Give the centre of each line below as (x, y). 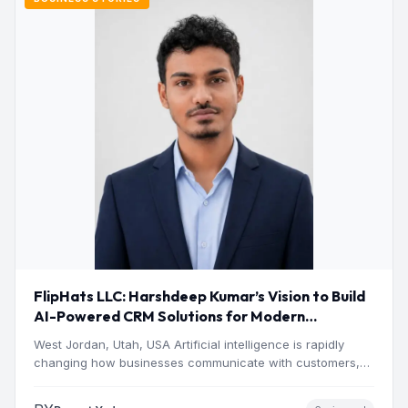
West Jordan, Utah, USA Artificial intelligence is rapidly (189, 344)
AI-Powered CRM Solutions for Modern (169, 316)
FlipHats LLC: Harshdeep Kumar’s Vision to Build (199, 296)
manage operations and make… (124, 381)
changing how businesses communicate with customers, (197, 362)
